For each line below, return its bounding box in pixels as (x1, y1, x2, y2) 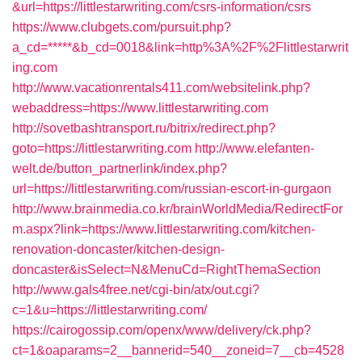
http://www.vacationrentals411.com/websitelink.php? (12, 81, 310, 95)
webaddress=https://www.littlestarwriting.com (12, 101, 268, 115)
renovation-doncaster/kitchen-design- (12, 242, 225, 256)
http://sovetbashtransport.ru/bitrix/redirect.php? (12, 121, 276, 135)
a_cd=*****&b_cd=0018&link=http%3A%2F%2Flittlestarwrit (12, 40, 348, 54)
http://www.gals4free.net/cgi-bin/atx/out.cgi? (12, 283, 259, 297)
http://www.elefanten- (195, 141, 314, 155)
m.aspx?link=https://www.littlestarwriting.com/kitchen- (12, 222, 315, 236)
